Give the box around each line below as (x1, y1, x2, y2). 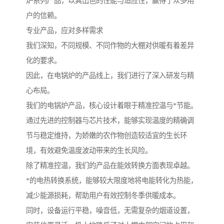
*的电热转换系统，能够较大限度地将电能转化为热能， (26, 176, 197, 185)
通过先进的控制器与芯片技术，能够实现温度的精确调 (26, 116, 194, 125)
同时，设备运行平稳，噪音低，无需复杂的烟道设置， (26, 206, 194, 215)
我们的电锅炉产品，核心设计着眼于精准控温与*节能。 (26, 101, 197, 110)
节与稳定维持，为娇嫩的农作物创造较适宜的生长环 (26, 131, 187, 140)
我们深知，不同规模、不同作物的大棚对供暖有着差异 (26, 41, 194, 50)
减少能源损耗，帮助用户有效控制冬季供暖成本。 (26, 191, 180, 200)
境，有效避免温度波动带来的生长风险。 (26, 146, 152, 155)
